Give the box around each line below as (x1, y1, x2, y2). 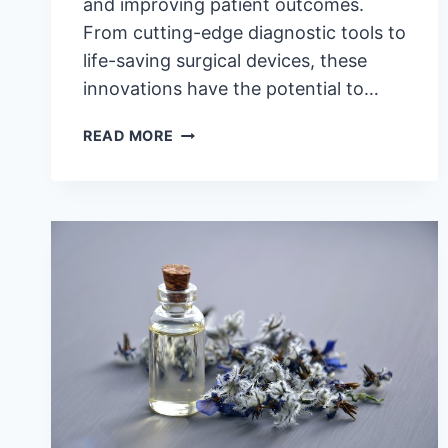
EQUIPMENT (172, 261, 266, 279)
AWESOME (172, 169, 254, 187)
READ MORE (83, 127, 174, 145)
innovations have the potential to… (83, 78, 379, 100)
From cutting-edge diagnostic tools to (83, 22, 406, 44)
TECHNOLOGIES (172, 284, 297, 302)
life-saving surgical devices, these (83, 50, 367, 72)
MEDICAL (172, 238, 244, 256)
